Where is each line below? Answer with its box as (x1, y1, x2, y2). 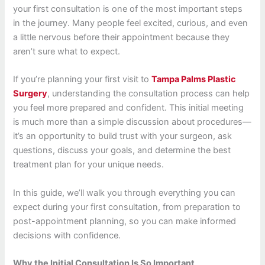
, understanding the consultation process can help (47, 88, 250, 99)
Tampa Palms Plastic (151, 74, 237, 85)
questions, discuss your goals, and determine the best (13, 145, 231, 156)
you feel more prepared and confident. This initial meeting (13, 102, 244, 114)
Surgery (13, 88, 48, 99)
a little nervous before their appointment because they (13, 32, 230, 43)
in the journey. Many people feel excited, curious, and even (13, 18, 248, 29)
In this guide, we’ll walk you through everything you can (13, 187, 236, 198)
